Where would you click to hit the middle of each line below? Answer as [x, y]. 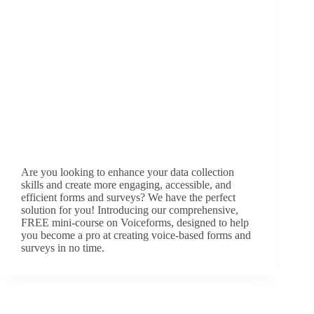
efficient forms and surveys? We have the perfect [128, 198]
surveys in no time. [63, 248]
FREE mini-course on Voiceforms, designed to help [135, 223]
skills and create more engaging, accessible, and [126, 185]
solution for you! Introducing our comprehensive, [130, 210]
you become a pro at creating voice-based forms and [136, 235]
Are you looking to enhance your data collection [128, 172]
